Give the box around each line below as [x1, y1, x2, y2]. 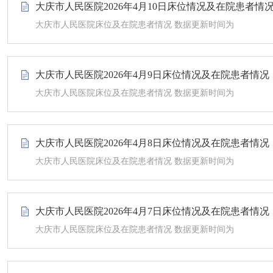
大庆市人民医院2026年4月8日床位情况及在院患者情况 [35, 138, 269, 148]
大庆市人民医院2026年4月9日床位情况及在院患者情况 [35, 69, 269, 80]
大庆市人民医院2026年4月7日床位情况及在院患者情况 [35, 206, 269, 216]
